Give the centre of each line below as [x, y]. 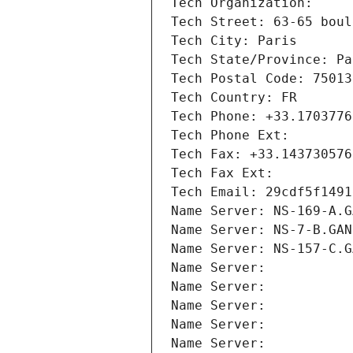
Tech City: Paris [234, 41]
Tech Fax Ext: [222, 173]
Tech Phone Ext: [230, 136]
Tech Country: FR [234, 98]
